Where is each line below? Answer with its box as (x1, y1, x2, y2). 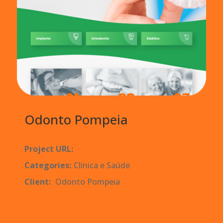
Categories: (24, 160, 71, 171)
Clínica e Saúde (73, 160, 130, 171)
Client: (24, 176, 51, 188)
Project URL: (24, 143, 73, 155)
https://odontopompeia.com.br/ (77, 143, 198, 155)
